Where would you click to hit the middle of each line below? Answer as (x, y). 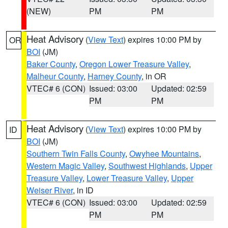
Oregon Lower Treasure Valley (134, 64)
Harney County (115, 76)
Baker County (51, 64)
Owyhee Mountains (164, 153)
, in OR (154, 76)
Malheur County (55, 76)
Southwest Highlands (147, 166)
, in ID (83, 190)
